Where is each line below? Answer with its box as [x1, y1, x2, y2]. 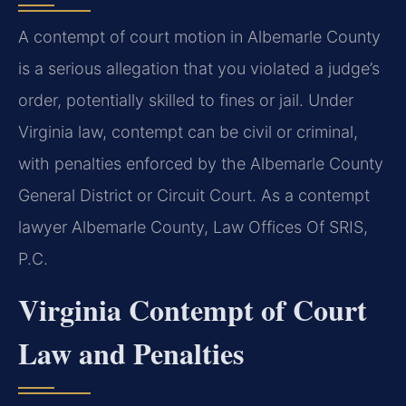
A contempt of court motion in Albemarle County [18, 27, 381, 47]
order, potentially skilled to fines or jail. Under [18, 91, 353, 111]
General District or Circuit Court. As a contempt [18, 186, 370, 206]
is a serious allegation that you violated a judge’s [18, 59, 380, 79]
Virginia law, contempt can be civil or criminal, [18, 122, 358, 142]
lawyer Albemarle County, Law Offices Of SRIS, [18, 217, 368, 237]
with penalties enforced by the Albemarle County [18, 154, 383, 174]
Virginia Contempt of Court [18, 287, 367, 331]
